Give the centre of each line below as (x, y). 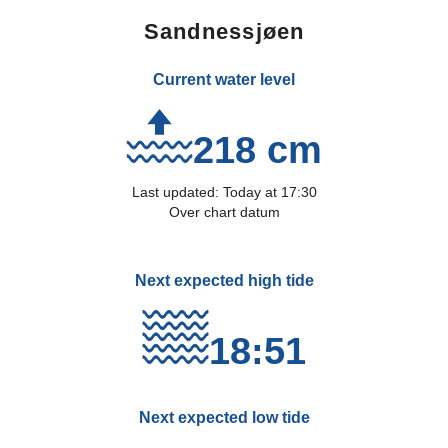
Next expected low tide (224, 417)
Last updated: (177, 192)
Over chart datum (224, 212)
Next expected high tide (224, 280)
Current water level (224, 79)
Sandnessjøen (224, 31)
